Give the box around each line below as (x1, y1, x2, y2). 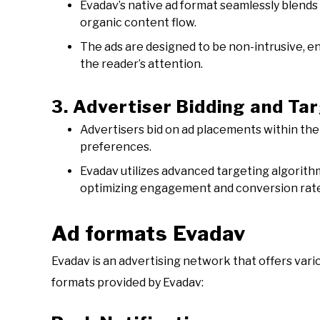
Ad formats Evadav (51, 221, 246, 246)
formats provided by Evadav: (51, 276, 204, 290)
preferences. (80, 140, 151, 154)
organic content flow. (80, 16, 196, 30)
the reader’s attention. (80, 57, 203, 71)
